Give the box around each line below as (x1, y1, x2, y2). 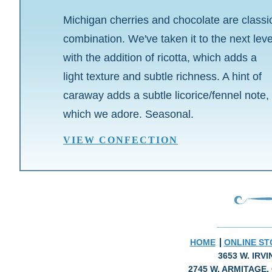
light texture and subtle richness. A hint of (63, 70, 262, 83)
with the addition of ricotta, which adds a (63, 51, 257, 64)
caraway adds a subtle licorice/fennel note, (63, 89, 269, 101)
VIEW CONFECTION (63, 134, 178, 145)
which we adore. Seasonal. (63, 107, 194, 120)
